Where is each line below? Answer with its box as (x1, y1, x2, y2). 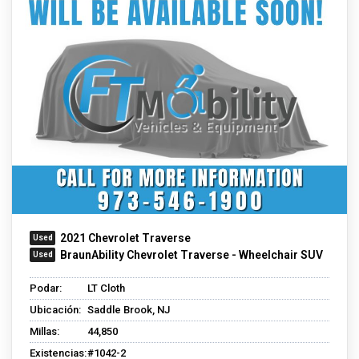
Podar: (30, 281, 62, 294)
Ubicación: (30, 303, 81, 316)
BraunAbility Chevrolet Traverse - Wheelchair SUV (60, 248, 323, 261)
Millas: (30, 325, 59, 337)
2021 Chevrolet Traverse (60, 231, 191, 244)
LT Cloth (87, 281, 125, 294)
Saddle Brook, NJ (87, 303, 170, 316)
